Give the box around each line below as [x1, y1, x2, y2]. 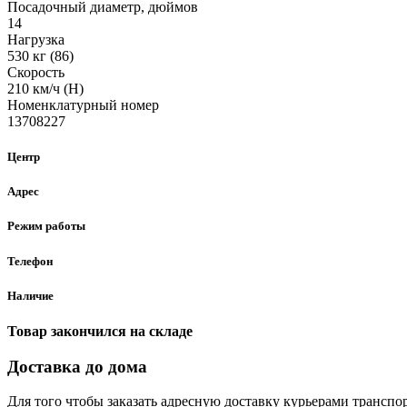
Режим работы [7, 219, 85, 233]
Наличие [7, 288, 54, 303]
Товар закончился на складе [7, 323, 193, 339]
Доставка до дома [7, 356, 147, 376]
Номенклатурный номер [7, 96, 159, 113]
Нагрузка [7, 31, 65, 47]
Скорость [7, 64, 65, 80]
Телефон [7, 253, 53, 268]
